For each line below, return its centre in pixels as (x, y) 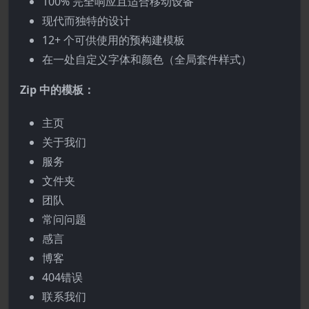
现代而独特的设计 (86, 21)
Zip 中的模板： (57, 90)
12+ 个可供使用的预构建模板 (113, 40)
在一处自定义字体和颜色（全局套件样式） (147, 59)
